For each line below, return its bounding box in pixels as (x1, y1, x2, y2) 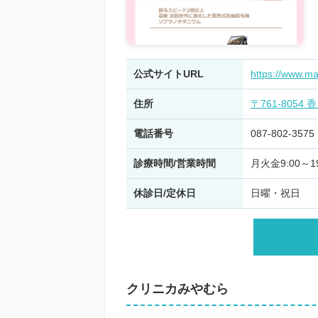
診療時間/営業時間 (133, 157, 216, 169)
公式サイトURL (133, 67, 204, 79)
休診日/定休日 (133, 187, 196, 199)
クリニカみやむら (126, 282, 229, 297)
